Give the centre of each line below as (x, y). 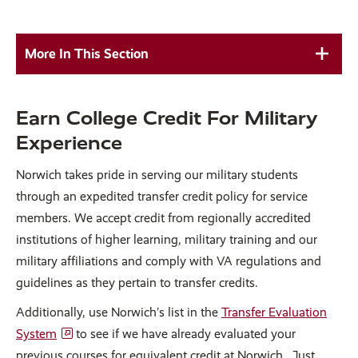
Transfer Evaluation (274, 312)
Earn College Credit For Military (167, 118)
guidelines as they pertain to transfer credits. (137, 282)
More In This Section (87, 53)
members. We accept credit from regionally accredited (163, 217)
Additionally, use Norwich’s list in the (119, 312)
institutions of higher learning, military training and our (167, 239)
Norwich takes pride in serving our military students (157, 174)
